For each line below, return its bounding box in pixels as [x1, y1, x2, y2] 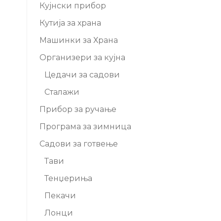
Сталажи [44, 87, 79, 97]
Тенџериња [44, 174, 92, 183]
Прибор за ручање [39, 105, 116, 114]
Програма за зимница [39, 122, 131, 131]
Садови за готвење [39, 139, 118, 148]
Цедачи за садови [44, 70, 120, 79]
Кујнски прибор [39, 1, 106, 10]
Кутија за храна [39, 18, 101, 28]
